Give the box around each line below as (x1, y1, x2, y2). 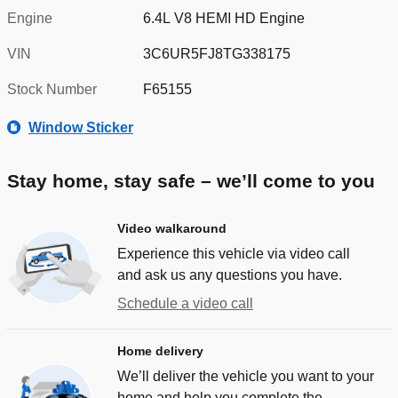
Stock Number (7, 81, 97, 97)
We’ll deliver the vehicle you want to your (117, 368, 374, 384)
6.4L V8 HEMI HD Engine (143, 10, 306, 26)
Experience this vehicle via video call (117, 245, 350, 261)
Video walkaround (117, 220, 227, 235)
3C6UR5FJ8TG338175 (143, 45, 291, 61)
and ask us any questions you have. (117, 267, 342, 283)
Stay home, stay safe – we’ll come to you (7, 170, 375, 191)
